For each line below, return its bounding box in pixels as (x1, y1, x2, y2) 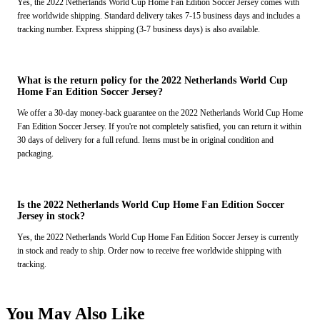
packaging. (17, 149, 54, 159)
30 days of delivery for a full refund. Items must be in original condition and (17, 135, 274, 146)
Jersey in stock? (17, 211, 85, 222)
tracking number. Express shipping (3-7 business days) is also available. (17, 24, 260, 35)
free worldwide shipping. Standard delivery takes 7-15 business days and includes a (17, 11, 300, 21)
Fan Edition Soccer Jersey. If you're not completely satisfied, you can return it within (17, 121, 301, 132)
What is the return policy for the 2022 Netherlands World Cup (17, 75, 288, 86)
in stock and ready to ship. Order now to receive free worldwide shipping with (17, 246, 281, 256)
